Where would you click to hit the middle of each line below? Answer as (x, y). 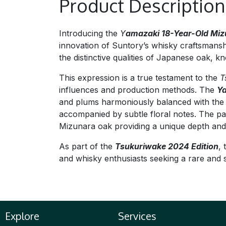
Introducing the (90, 33)
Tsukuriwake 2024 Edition (167, 146)
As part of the (87, 146)
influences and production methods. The (138, 90)
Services (137, 216)
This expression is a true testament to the (139, 78)
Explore (22, 216)
